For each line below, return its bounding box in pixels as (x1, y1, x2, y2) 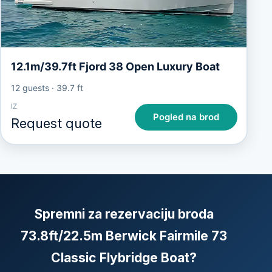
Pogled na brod (152, 112, 219, 123)
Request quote (10, 115, 102, 131)
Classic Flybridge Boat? (51, 250, 197, 266)
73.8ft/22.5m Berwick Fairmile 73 (21, 228, 227, 244)
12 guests (10, 82, 49, 93)
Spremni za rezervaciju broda (34, 206, 214, 222)
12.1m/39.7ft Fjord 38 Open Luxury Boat (10, 59, 220, 73)
